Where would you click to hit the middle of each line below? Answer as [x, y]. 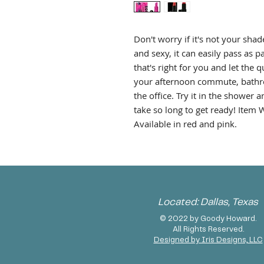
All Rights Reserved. [208, 230]
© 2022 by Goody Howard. [208, 219]
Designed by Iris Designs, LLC [208, 240]
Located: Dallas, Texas [208, 202]
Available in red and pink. [185, 124]
